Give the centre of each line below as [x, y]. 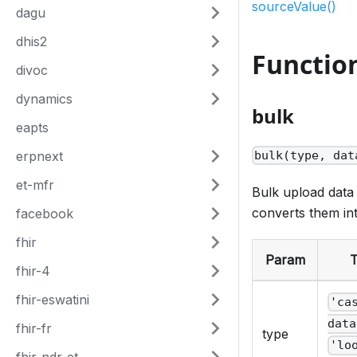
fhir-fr [34, 328]
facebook [45, 214]
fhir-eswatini [53, 300]
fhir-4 [33, 271]
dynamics [44, 99]
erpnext [39, 156]
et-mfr [35, 185]
